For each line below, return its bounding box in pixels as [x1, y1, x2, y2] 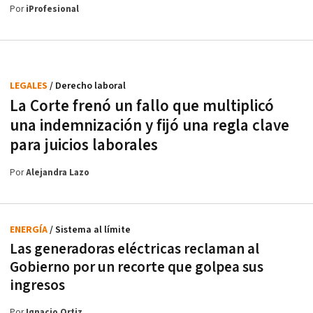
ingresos [10, 275, 65, 295]
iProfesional [26, 3, 79, 15]
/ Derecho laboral [50, 79, 126, 92]
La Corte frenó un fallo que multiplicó [10, 95, 274, 117]
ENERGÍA [10, 223, 50, 236]
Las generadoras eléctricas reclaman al [10, 239, 259, 259]
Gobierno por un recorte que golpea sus [10, 257, 263, 277]
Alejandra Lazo [26, 166, 89, 179]
